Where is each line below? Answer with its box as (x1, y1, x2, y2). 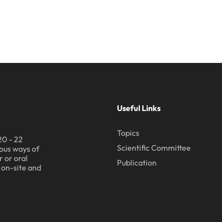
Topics (116, 128, 139, 138)
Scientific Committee (116, 143, 191, 153)
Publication (116, 158, 157, 168)
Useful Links (116, 103, 161, 113)
